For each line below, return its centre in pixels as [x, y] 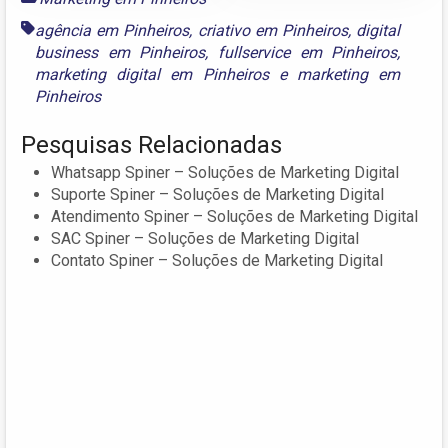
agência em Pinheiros [112, 30]
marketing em [349, 74]
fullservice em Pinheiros [308, 52]
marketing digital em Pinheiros [152, 74]
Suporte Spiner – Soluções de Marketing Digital [217, 194]
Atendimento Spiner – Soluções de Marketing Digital [234, 216]
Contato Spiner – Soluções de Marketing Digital [217, 260]
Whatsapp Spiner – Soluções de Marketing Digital [225, 172]
